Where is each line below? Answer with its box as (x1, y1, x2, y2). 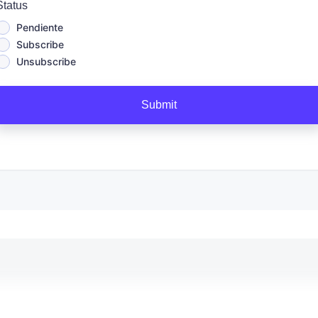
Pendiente (16, 21, 63, 33)
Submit (141, 99, 177, 111)
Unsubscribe (16, 55, 76, 67)
